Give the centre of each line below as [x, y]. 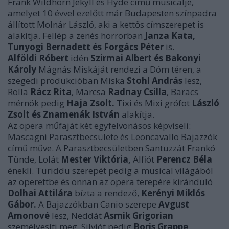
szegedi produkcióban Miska [67, 81]
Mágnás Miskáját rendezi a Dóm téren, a [120, 69]
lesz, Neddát [77, 215]
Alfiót [144, 159]
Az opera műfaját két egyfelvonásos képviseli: [99, 125]
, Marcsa [90, 92]
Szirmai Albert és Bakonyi [146, 58]
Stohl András [155, 81]
